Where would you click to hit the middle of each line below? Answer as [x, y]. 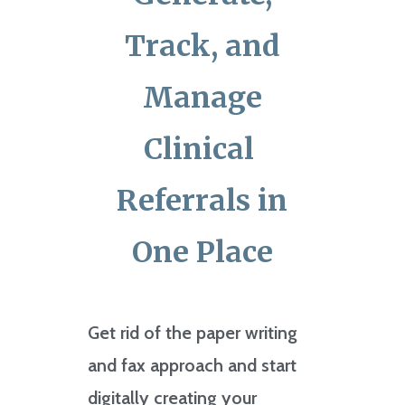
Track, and [202, 46]
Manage [202, 97]
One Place [202, 252]
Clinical [202, 149]
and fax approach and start [192, 365]
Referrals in [202, 200]
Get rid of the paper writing [192, 332]
